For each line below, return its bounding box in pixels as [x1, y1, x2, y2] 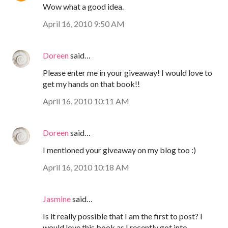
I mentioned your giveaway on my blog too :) [43, 145, 196, 155]
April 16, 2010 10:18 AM [43, 162, 129, 172]
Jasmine [43, 193, 71, 204]
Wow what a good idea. [43, 1, 124, 11]
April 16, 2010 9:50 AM [43, 18, 125, 28]
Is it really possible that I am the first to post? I [43, 211, 203, 221]
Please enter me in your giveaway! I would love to [43, 67, 212, 77]
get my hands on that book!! [43, 78, 140, 89]
